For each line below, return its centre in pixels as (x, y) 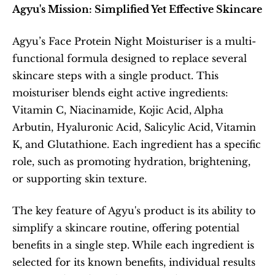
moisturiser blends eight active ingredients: (120, 93)
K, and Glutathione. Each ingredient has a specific (137, 144)
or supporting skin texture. (79, 179)
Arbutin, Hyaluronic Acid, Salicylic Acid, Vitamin (134, 127)
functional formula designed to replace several (130, 58)
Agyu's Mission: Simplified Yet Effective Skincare (137, 9)
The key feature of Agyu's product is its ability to (134, 211)
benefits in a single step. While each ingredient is (133, 245)
